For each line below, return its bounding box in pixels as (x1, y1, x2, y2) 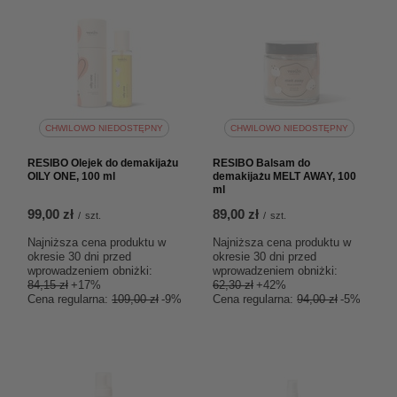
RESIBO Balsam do (213, 157, 310, 169)
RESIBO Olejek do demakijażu (27, 157, 178, 169)
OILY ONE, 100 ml (27, 170, 115, 183)
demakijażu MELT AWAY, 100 (213, 170, 356, 183)
